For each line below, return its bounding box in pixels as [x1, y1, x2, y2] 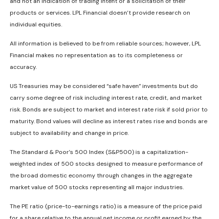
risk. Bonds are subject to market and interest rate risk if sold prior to [10, 105, 208, 113]
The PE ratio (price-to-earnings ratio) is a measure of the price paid [10, 202, 202, 210]
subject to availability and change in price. [10, 129, 129, 137]
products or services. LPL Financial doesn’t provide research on [10, 8, 190, 17]
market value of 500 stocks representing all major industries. [10, 183, 184, 191]
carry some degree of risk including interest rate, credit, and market [10, 93, 202, 102]
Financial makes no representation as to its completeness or [10, 51, 183, 59]
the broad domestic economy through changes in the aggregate [10, 171, 192, 179]
